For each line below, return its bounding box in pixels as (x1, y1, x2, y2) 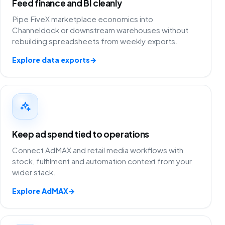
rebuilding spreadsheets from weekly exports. (12, 36, 178, 46)
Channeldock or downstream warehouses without (12, 25, 189, 35)
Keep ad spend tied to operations (12, 128, 150, 140)
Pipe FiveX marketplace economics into (12, 14, 154, 24)
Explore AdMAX (12, 186, 69, 195)
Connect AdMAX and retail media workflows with (12, 145, 184, 155)
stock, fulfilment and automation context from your (12, 156, 192, 166)
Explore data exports (12, 55, 90, 65)
